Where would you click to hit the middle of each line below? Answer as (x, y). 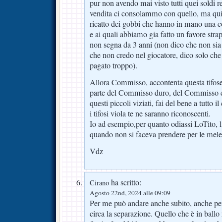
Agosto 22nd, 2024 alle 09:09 (130, 193)
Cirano (99, 182)
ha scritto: (125, 182)
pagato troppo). (113, 65)
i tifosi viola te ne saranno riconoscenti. (150, 113)
